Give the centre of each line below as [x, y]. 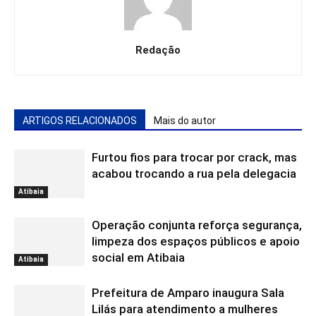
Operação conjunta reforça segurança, [197, 225]
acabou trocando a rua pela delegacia [194, 174]
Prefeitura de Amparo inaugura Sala [188, 293]
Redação [158, 50]
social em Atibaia [138, 257]
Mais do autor [185, 121]
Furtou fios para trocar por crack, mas [194, 157]
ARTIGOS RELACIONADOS [80, 121]
